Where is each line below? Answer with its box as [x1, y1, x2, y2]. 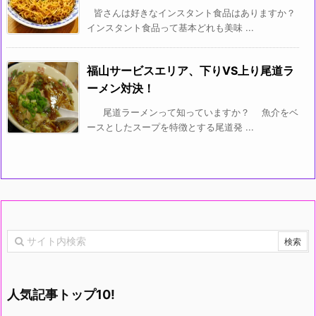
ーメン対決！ [87, 81, 154, 96]
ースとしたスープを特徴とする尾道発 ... [87, 121, 254, 133]
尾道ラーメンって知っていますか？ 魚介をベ [94, 107, 298, 119]
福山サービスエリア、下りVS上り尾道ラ [87, 63, 294, 78]
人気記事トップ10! [7, 287, 115, 303]
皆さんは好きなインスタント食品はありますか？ [94, 7, 296, 19]
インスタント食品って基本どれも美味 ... [87, 22, 254, 34]
